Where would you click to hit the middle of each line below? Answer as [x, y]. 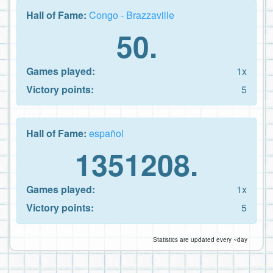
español [106, 133]
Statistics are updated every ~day [200, 239]
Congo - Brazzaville [132, 15]
